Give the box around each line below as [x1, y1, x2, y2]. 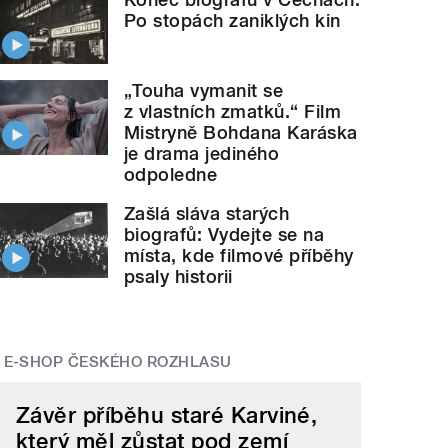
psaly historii [124, 266, 233, 288]
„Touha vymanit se [124, 80, 284, 102]
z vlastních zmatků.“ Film [124, 101, 342, 123]
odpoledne [124, 164, 218, 186]
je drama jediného [124, 143, 280, 165]
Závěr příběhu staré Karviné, [16, 402, 318, 429]
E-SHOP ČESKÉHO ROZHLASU [3, 353, 232, 372]
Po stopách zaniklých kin [124, 10, 341, 32]
